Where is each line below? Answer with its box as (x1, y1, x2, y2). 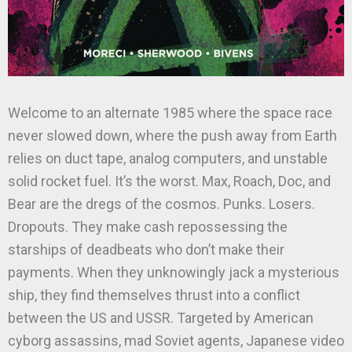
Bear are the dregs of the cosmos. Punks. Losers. (8, 196, 315, 212)
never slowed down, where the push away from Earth (8, 127, 337, 144)
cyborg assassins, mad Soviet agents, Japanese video (8, 332, 344, 349)
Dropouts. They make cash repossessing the (8, 218, 288, 235)
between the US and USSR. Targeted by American (8, 310, 313, 326)
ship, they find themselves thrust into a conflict (8, 287, 300, 303)
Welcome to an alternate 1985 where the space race (8, 104, 332, 121)
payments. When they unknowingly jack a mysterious (8, 264, 339, 280)
